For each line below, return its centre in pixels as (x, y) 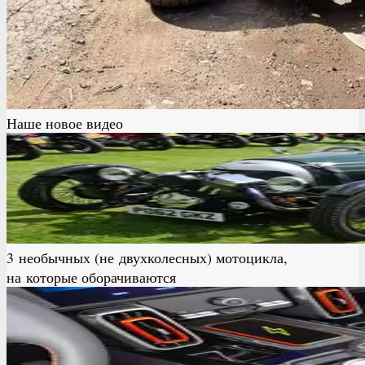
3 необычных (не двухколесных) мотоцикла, (147, 257)
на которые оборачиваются (91, 277)
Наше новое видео (65, 123)
